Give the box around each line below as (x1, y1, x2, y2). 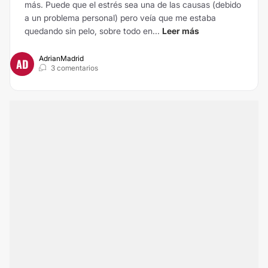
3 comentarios (51, 63, 98, 72)
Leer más (162, 26, 199, 36)
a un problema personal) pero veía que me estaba (25, 13, 216, 23)
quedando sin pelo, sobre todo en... (25, 26, 160, 36)
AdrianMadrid (39, 54, 84, 63)
